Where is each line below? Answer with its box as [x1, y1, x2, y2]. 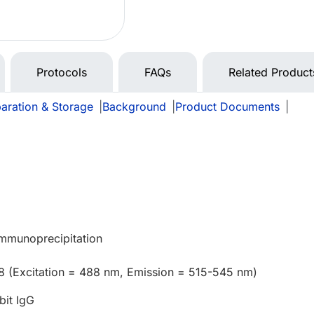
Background [102, 100, 166, 114]
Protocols [36, 65, 87, 80]
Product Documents [175, 100, 280, 114]
